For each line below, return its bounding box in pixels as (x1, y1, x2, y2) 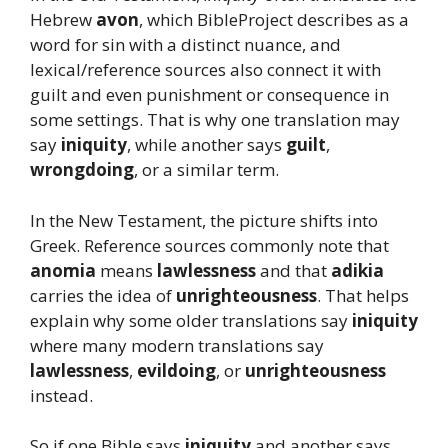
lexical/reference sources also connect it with (30, 58, 381, 82)
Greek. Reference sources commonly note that (30, 233, 389, 257)
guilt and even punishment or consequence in (30, 83, 389, 107)
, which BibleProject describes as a (139, 8, 409, 32)
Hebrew (30, 8, 96, 32)
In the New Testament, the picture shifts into (30, 208, 378, 232)
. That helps (317, 283, 409, 307)
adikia (331, 258, 384, 282)
